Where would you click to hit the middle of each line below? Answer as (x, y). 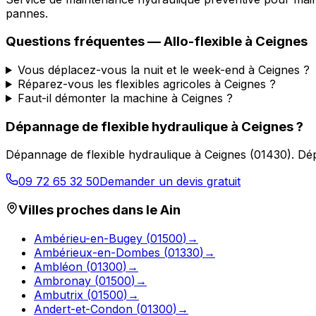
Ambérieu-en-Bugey (88, 238)
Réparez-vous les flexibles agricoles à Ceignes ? (146, 84)
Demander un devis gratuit (170, 182)
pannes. (27, 13)
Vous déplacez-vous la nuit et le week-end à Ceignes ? (163, 69)
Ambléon (58, 266)
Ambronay (62, 280)
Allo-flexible (203, 42)
